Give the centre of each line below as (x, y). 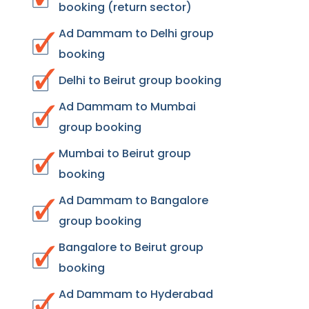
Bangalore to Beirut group (131, 247)
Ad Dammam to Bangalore (133, 200)
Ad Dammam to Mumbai (127, 107)
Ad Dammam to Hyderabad (136, 294)
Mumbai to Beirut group (125, 153)
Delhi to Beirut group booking (140, 80)
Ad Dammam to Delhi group (136, 33)
